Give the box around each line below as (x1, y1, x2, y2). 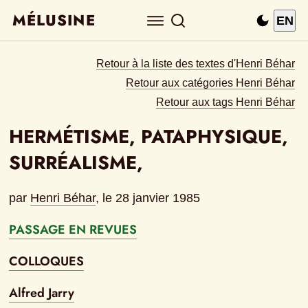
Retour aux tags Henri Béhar (156, 96, 296, 108)
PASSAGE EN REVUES (9, 221, 137, 239)
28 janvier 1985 (115, 191, 201, 206)
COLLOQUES (9, 252, 85, 271)
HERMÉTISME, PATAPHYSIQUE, (9, 123, 289, 151)
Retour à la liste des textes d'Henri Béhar (96, 57, 296, 69)
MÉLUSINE (12, 10, 96, 31)
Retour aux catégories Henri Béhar (126, 76, 296, 89)
